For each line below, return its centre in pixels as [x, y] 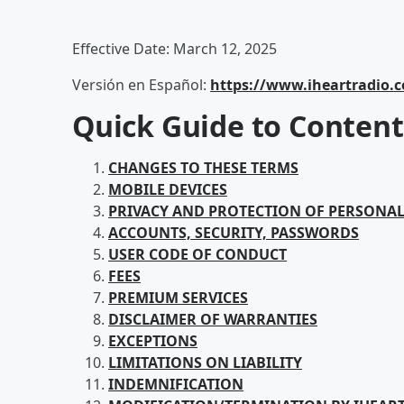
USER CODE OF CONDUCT [197, 254]
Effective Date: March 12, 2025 [174, 49]
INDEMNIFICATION [176, 384]
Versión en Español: [141, 85]
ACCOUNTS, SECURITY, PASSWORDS [234, 233]
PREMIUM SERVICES [178, 298]
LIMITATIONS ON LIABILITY [205, 363]
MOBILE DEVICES [168, 189]
